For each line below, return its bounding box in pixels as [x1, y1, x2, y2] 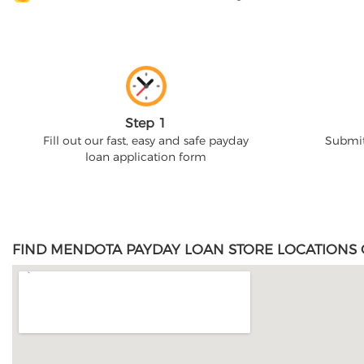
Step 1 [124, 115, 167, 131]
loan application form [84, 149, 206, 164]
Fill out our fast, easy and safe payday [42, 133, 249, 148]
